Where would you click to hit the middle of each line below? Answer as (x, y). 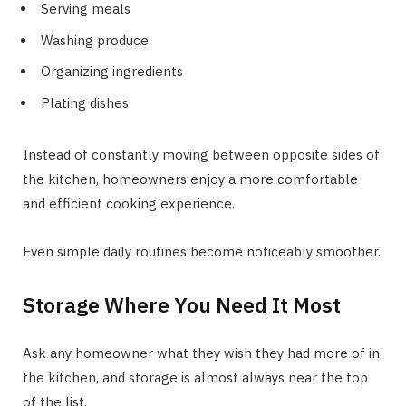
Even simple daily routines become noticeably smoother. (202, 251)
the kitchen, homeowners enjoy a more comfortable (190, 179)
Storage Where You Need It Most (182, 304)
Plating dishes (85, 102)
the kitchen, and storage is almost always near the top (195, 377)
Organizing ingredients (112, 72)
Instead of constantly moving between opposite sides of (201, 154)
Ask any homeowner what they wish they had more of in (201, 353)
